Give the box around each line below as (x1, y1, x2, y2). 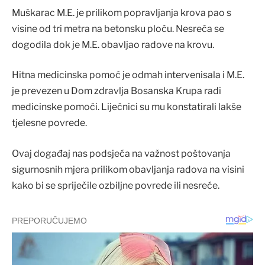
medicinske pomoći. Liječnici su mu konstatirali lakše (12, 101, 241, 113)
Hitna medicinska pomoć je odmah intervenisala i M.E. (12, 69, 244, 81)
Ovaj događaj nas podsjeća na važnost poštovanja (12, 147, 231, 159)
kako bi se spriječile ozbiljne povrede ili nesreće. (12, 179, 219, 191)
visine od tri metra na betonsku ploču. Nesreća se (12, 22, 224, 34)
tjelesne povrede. (12, 117, 87, 129)
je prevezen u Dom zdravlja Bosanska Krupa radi (12, 85, 221, 97)
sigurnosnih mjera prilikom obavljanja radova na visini (12, 163, 244, 175)
